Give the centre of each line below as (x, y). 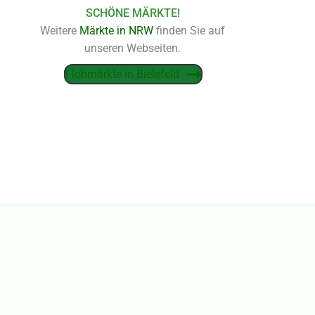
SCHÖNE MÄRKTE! (133, 13)
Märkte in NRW (117, 31)
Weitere (60, 31)
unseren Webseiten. (133, 49)
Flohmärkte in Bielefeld (122, 75)
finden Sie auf (189, 31)
